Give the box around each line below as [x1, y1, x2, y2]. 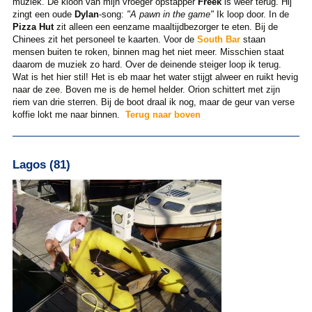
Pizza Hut [12, 21, 54, 32]
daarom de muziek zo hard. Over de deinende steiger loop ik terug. [12, 58, 281, 70]
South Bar [196, 33, 240, 45]
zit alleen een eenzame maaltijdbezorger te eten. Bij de [53, 21, 278, 32]
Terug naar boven [125, 109, 201, 120]
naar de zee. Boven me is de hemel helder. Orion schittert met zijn [12, 84, 280, 95]
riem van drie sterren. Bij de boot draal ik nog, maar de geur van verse [12, 96, 295, 107]
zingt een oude [12, 8, 75, 19]
